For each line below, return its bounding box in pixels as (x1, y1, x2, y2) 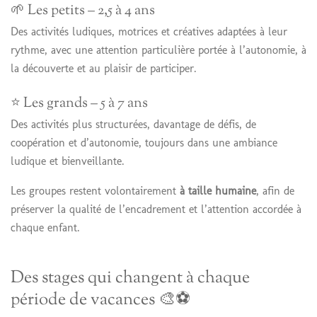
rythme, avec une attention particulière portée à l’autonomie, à (11, 42, 306, 57)
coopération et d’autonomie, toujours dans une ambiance (11, 136, 277, 150)
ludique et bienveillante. (11, 154, 125, 168)
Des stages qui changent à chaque (11, 266, 250, 292)
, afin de (256, 184, 294, 198)
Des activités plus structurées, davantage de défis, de (11, 117, 256, 132)
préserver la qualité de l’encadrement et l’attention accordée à (11, 202, 301, 217)
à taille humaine (180, 184, 256, 198)
